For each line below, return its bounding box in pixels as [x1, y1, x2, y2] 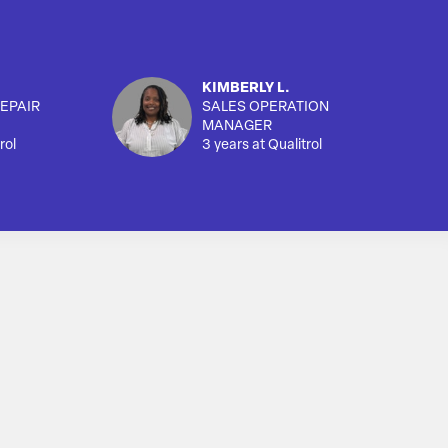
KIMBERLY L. [202, 81, 290, 97]
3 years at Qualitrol [202, 138, 322, 154]
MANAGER [202, 119, 272, 135]
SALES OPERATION [202, 100, 329, 116]
